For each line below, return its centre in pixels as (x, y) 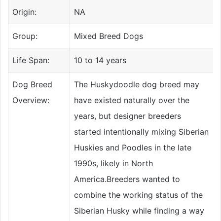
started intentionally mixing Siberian (141, 132)
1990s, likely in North (113, 164)
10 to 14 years (100, 60)
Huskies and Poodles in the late (133, 148)
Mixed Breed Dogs (109, 36)
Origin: (24, 12)
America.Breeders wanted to (127, 179)
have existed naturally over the (132, 100)
